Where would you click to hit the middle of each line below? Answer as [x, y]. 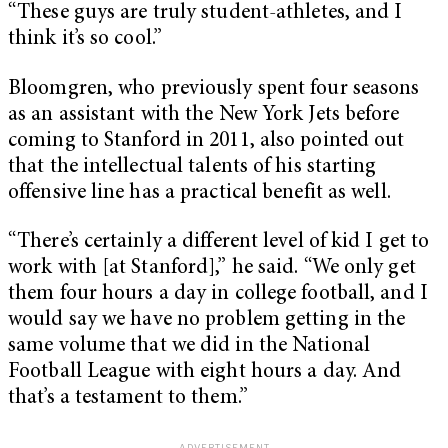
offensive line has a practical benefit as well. [199, 193]
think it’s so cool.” [85, 39]
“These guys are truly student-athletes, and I [205, 13]
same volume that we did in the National [189, 347]
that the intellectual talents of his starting [192, 167]
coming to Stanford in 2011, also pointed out [206, 141]
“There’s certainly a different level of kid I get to [219, 243]
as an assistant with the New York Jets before [204, 115]
